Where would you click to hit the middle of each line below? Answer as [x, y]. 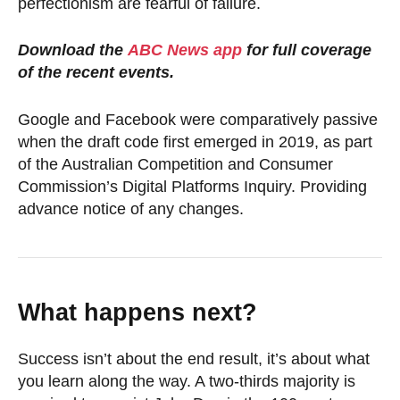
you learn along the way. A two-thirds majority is [187, 382]
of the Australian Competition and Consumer [175, 165]
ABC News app [187, 50]
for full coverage [309, 50]
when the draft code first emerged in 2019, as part [195, 142]
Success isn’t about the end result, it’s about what [194, 359]
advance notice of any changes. [131, 209]
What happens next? [137, 313]
